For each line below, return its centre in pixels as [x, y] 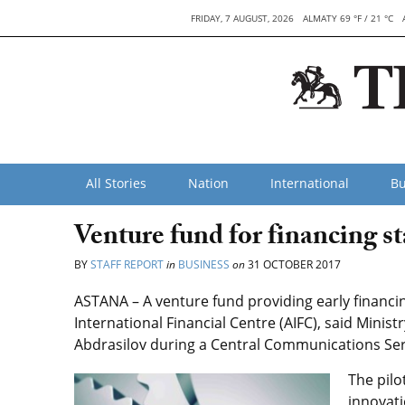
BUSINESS [204, 264]
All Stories [116, 183]
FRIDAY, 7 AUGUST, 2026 [242, 18]
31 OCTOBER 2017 [293, 264]
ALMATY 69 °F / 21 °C [348, 18]
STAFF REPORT [127, 264]
